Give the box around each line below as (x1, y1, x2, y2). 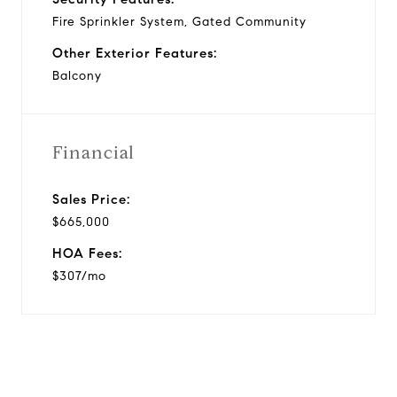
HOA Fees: (52, 245, 122, 261)
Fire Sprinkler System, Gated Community (52, 13, 307, 29)
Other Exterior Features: (52, 44, 217, 61)
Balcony (52, 67, 102, 83)
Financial (52, 141, 135, 164)
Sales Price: (52, 191, 130, 207)
